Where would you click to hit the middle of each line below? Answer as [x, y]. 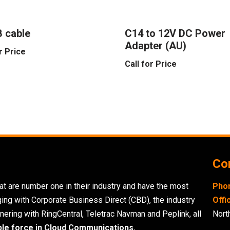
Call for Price [151, 64]
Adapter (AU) [156, 45]
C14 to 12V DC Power [175, 33]
